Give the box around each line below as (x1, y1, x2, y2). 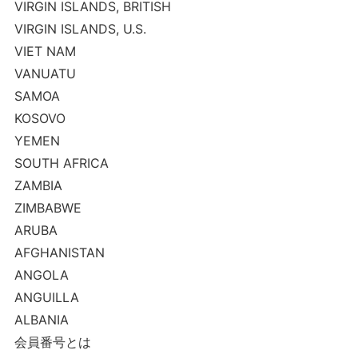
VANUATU (14, 66, 76, 82)
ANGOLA (14, 267, 69, 283)
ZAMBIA (14, 177, 62, 193)
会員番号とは (14, 334, 91, 350)
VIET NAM (14, 43, 76, 59)
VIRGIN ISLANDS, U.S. (14, 21, 146, 37)
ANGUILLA (14, 289, 79, 305)
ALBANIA (14, 312, 69, 328)
